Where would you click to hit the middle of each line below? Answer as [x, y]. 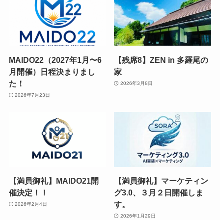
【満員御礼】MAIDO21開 [54, 180]
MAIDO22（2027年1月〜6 [55, 60]
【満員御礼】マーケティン [161, 180]
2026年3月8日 [136, 83]
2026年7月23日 [33, 95]
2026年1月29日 [138, 216]
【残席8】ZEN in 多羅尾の [161, 60]
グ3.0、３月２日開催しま [159, 192]
